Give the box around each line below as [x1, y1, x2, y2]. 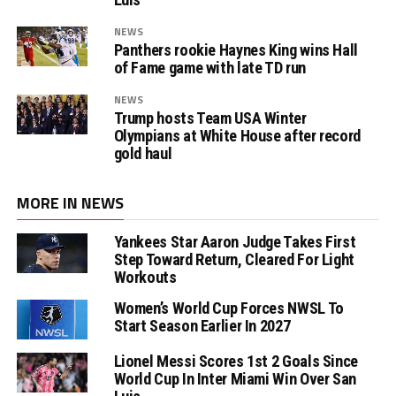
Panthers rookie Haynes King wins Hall [113, 41, 358, 60]
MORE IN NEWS [16, 191, 124, 216]
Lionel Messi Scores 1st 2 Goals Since [113, 352, 358, 371]
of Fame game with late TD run [113, 58, 306, 78]
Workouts [113, 268, 177, 287]
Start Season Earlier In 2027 [113, 316, 291, 336]
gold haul [113, 144, 172, 164]
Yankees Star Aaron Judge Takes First [113, 232, 356, 252]
